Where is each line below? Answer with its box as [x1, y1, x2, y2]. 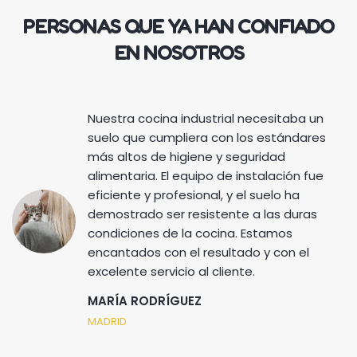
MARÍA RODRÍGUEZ [88, 292, 202, 310]
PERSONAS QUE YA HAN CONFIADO [23, 14, 334, 39]
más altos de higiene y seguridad [88, 148, 285, 166]
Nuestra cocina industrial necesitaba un [88, 110, 324, 127]
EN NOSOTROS [113, 40, 244, 65]
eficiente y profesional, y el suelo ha [88, 186, 300, 204]
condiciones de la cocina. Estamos [88, 225, 292, 242]
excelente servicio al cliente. [88, 263, 255, 280]
